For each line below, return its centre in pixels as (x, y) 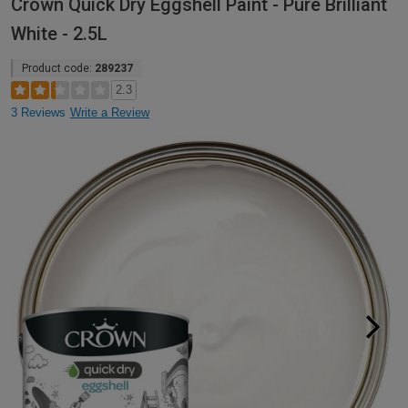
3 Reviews (38, 112)
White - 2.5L (59, 33)
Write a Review (110, 112)
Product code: (58, 68)
